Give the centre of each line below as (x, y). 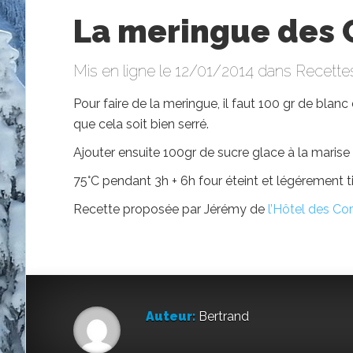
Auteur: (171, 316)
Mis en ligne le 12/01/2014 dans (184, 71)
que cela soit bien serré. (141, 124)
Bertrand (222, 316)
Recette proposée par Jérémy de (171, 209)
